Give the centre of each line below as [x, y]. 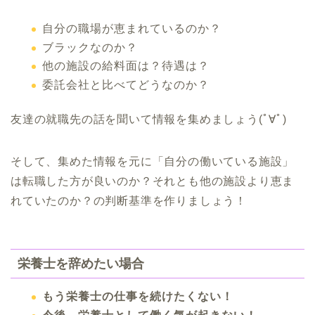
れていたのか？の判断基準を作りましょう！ [129, 200]
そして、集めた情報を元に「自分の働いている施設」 [153, 161]
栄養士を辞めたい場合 [81, 264]
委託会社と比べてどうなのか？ [126, 84]
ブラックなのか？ [90, 47]
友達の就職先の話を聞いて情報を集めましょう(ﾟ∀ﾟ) [149, 119]
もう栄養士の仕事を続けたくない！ [138, 297]
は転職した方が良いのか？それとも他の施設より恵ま [153, 181]
